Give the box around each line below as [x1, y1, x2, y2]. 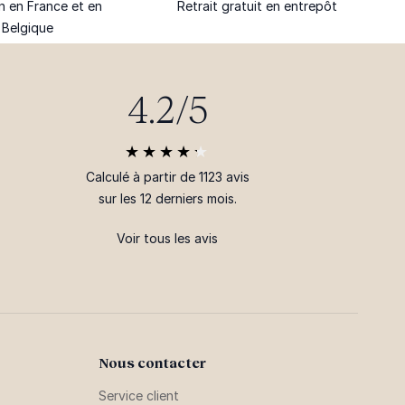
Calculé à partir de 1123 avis [85, 169, 250, 184]
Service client [98, 388, 179, 403]
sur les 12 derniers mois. [98, 191, 237, 206]
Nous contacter [98, 354, 206, 371]
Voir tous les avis [117, 231, 219, 246]
